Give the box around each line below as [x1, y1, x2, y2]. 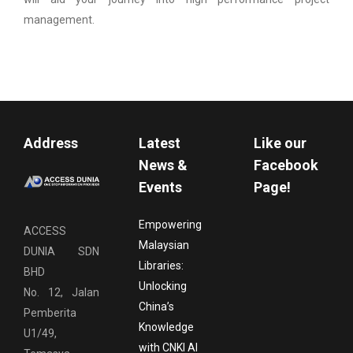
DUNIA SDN [24, 245, 99, 258]
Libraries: [138, 258, 184, 272]
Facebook [253, 156, 318, 173]
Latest [138, 134, 180, 151]
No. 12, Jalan [24, 286, 99, 299]
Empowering [138, 217, 202, 231]
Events [138, 178, 182, 195]
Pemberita [24, 307, 76, 320]
